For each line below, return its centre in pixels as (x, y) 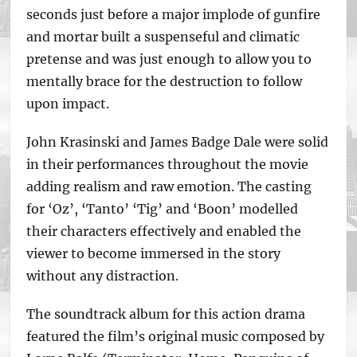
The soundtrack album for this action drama (166, 314)
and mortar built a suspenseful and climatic (163, 37)
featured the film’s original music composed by (176, 336)
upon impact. (70, 104)
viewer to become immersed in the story (154, 253)
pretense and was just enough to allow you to (169, 59)
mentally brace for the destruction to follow (165, 81)
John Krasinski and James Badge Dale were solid (178, 142)
